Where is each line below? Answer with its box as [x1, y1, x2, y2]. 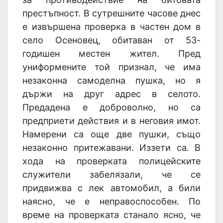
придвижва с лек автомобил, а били [22, 183, 201, 194]
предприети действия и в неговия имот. [22, 115, 201, 126]
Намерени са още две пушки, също [22, 129, 201, 140]
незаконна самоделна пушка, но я [22, 75, 201, 86]
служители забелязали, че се [22, 169, 201, 180]
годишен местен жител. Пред [22, 48, 201, 59]
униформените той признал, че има [22, 62, 201, 73]
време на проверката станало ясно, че [22, 210, 201, 221]
